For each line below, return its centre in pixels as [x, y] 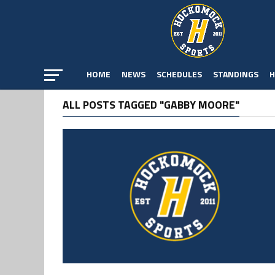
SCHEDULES [179, 74]
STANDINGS [236, 74]
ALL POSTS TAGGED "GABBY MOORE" [151, 105]
